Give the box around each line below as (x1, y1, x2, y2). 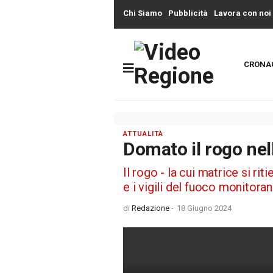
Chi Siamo (123, 9, 162, 18)
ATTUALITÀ (123, 130, 163, 138)
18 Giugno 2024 (177, 204, 232, 213)
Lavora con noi (214, 9, 271, 18)
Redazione (132, 204, 171, 213)
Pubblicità (168, 9, 208, 18)
